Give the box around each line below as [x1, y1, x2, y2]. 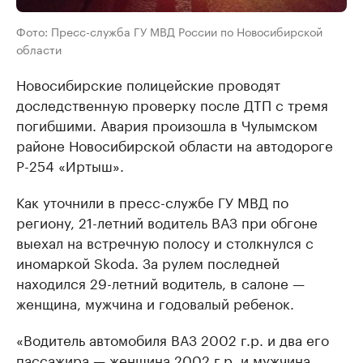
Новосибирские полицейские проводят [16, 73, 280, 95]
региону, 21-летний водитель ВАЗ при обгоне [16, 211, 318, 233]
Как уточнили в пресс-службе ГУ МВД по [16, 190, 288, 212]
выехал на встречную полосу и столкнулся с [16, 231, 314, 253]
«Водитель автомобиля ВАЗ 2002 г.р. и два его [16, 328, 329, 350]
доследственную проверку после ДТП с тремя [16, 93, 328, 115]
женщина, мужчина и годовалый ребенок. [16, 292, 294, 314]
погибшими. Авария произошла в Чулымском [16, 113, 318, 135]
